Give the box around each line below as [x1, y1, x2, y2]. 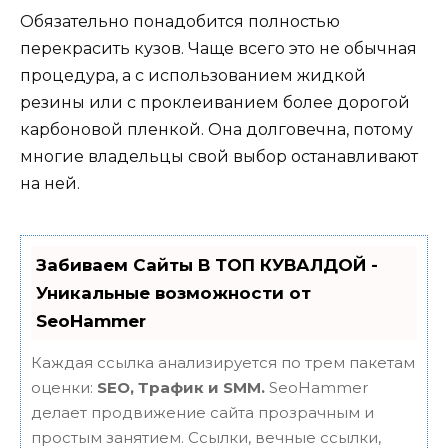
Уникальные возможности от [36, 282, 311, 303]
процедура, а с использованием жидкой [20, 66, 366, 86]
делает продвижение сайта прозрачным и [31, 402, 374, 422]
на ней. [20, 174, 80, 194]
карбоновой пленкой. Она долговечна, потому [20, 120, 413, 140]
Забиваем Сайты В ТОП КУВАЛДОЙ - [36, 254, 378, 275]
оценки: [31, 377, 97, 397]
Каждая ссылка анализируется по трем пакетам [31, 352, 415, 372]
